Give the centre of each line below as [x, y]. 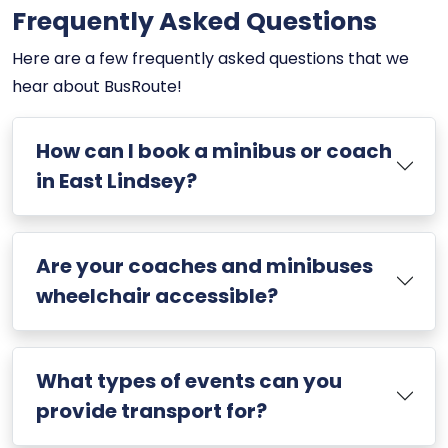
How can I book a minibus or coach [213, 151]
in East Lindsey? [116, 181]
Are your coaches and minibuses [204, 266]
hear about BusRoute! [97, 86]
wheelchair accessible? [156, 296]
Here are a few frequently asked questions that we [210, 58]
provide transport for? [151, 411]
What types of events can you [188, 381]
